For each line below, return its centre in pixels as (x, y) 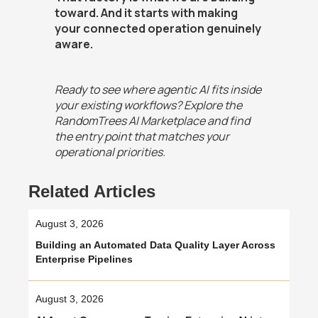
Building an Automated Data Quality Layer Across (155, 245)
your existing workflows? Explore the (148, 105)
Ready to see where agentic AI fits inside (158, 90)
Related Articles (92, 192)
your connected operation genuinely (158, 29)
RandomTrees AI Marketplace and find (152, 121)
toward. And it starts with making (146, 13)
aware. (73, 44)
